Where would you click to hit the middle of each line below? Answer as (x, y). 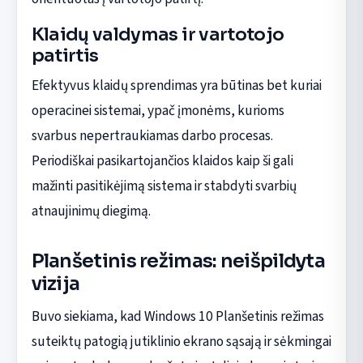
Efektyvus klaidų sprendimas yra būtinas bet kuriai (176, 85)
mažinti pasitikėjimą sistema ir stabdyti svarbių (164, 186)
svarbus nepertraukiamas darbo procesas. (152, 135)
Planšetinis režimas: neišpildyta (178, 261)
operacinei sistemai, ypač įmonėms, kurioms (158, 110)
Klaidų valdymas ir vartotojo (158, 34)
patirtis (65, 55)
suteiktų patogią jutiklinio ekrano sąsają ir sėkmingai (181, 342)
